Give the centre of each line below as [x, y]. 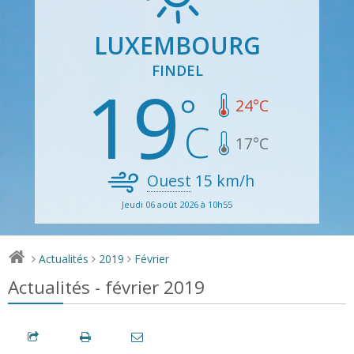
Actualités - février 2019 [106, 287]
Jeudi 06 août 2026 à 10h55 [177, 204]
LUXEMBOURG [177, 45]
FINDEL [177, 70]
